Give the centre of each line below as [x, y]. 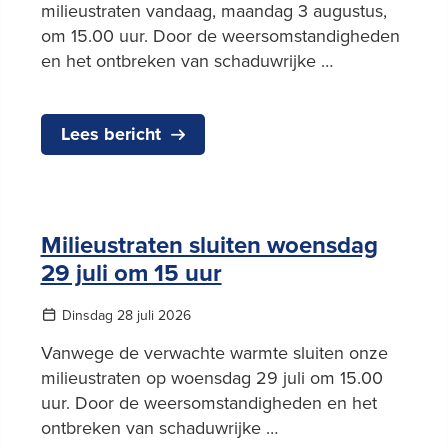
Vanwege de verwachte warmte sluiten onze [214, 352]
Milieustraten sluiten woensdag [209, 244]
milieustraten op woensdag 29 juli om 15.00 [211, 377]
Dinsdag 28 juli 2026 [124, 314]
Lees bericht [110, 133]
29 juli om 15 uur [131, 272]
